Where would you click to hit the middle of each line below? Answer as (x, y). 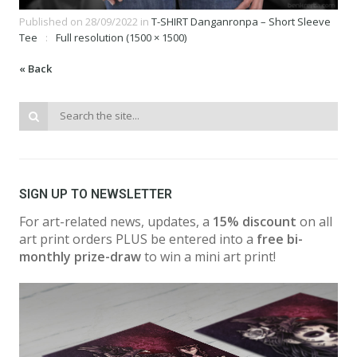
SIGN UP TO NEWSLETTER (96, 194)
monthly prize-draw (80, 257)
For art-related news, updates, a (116, 222)
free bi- (280, 239)
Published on (52, 22)
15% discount (256, 222)
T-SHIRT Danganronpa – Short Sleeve (241, 22)
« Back (35, 69)
